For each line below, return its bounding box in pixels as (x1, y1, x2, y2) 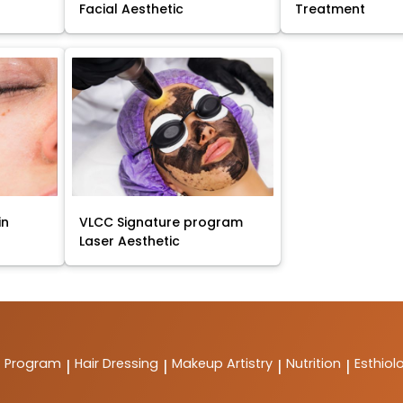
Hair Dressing (75, 354, 158, 373)
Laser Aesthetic (79, 232, 181, 251)
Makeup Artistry (172, 354, 273, 373)
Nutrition (286, 354, 341, 373)
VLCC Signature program (79, 213, 244, 232)
